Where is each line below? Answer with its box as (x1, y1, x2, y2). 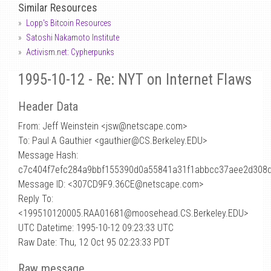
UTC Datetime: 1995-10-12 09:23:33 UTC (18, 222, 174, 233)
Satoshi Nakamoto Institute (26, 33, 119, 42)
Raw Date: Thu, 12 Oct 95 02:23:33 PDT (18, 237, 170, 248)
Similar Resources (18, 1, 97, 14)
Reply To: (18, 193, 53, 204)
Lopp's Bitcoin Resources (26, 18, 111, 28)
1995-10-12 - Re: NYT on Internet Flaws (18, 71, 252, 88)
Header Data (18, 99, 78, 114)
